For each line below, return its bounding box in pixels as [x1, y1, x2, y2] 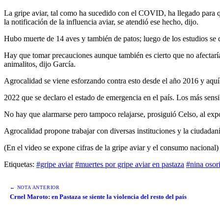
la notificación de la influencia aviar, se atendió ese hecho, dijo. [4, 17, 198, 26]
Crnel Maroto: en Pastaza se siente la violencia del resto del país [10, 192, 187, 200]
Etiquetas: [4, 160, 34, 168]
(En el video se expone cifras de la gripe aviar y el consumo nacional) [4, 143, 219, 152]
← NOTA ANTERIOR [10, 184, 60, 190]
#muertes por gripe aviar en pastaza [75, 160, 184, 168]
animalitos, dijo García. [4, 59, 76, 68]
